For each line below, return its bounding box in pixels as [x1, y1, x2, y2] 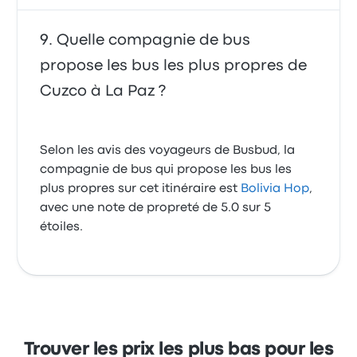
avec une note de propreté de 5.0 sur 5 [40, 202, 272, 214]
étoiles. [40, 222, 84, 233]
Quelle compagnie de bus [57, 33, 251, 48]
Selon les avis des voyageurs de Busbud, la [40, 145, 296, 157]
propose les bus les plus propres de [40, 59, 308, 73]
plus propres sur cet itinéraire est [40, 183, 241, 195]
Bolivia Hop [241, 183, 310, 195]
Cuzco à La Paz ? [40, 84, 167, 99]
